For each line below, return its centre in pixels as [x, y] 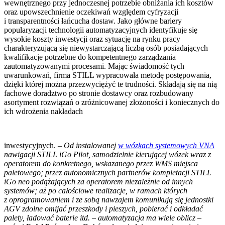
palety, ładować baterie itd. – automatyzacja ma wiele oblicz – [103, 217]
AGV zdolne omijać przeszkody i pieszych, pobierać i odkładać [103, 208]
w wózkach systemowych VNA [166, 145]
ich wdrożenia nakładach [43, 111]
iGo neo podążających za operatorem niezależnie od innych [98, 181]
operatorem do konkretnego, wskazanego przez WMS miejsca [101, 163]
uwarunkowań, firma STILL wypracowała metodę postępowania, [108, 75]
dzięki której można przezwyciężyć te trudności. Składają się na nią [110, 84]
